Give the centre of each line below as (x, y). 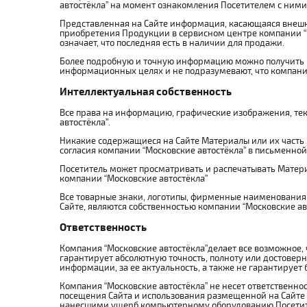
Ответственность (103, 227)
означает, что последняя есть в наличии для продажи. (172, 42)
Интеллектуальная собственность (146, 91)
